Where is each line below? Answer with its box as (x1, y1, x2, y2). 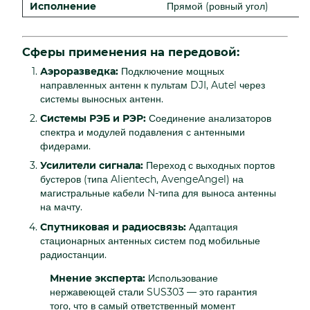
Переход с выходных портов (143, 159, 275, 172)
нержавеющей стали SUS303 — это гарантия (50, 285, 257, 298)
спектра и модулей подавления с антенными (40, 125, 245, 138)
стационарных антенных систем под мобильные (40, 234, 260, 247)
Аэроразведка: (40, 64, 118, 77)
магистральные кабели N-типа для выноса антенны (40, 187, 276, 200)
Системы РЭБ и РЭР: (40, 111, 146, 125)
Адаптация (186, 220, 238, 233)
